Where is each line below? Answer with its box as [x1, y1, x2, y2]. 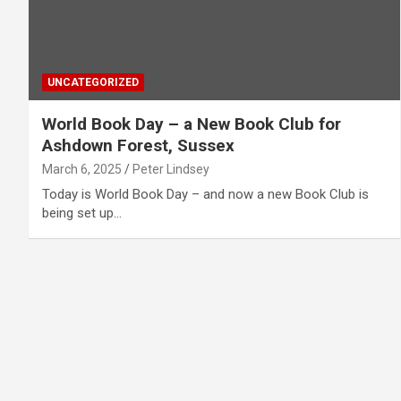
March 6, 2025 [42, 161, 122, 176]
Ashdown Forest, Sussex [42, 134, 235, 156]
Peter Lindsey [132, 161, 209, 176]
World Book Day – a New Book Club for [42, 113, 341, 134]
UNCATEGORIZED [47, 75, 139, 89]
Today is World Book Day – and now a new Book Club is [42, 185, 369, 202]
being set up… [42, 204, 122, 221]
